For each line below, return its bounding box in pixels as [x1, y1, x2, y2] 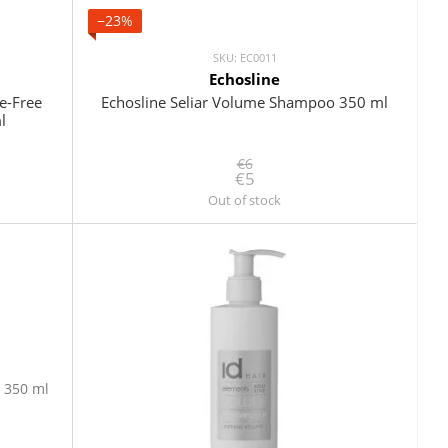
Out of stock [208, 191, 281, 210]
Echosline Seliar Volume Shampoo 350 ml [101, 92, 388, 113]
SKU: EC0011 [212, 50, 277, 66]
